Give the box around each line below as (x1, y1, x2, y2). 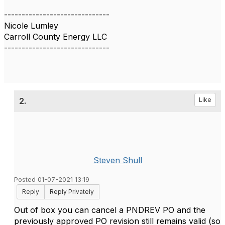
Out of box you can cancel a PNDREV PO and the (14, 205, 205, 215)
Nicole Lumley (4, 21, 58, 31)
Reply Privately (50, 188, 94, 195)
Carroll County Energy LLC (4, 32, 107, 42)
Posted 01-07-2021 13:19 (14, 176, 89, 183)
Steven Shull (93, 155, 142, 165)
